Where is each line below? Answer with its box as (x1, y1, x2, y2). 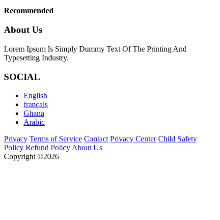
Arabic (24, 118, 45, 127)
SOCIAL (4, 71, 40, 82)
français (24, 100, 48, 109)
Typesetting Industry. (4, 53, 69, 62)
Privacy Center (110, 135, 156, 143)
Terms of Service (29, 135, 82, 143)
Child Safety (158, 135, 197, 143)
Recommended (4, 6, 54, 15)
